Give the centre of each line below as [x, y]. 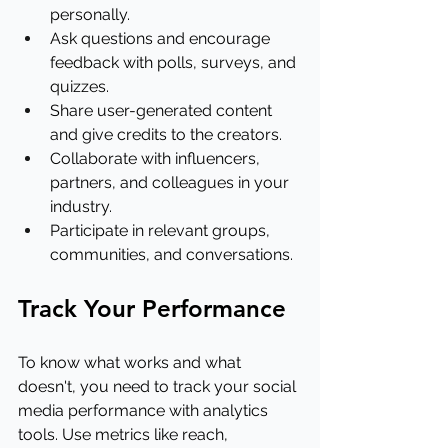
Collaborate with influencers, [157, 158]
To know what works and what [131, 362]
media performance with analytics [145, 410]
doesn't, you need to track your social [159, 386]
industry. [81, 206]
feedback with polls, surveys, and [175, 62]
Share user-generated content [163, 110]
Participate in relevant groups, [162, 230]
